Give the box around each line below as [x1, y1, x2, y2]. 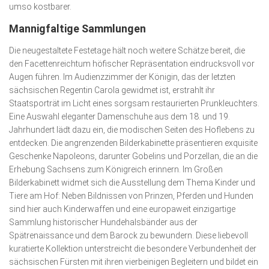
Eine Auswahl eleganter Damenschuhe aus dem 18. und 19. [9, 111, 230, 121]
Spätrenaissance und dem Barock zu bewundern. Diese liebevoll [9, 230, 248, 240]
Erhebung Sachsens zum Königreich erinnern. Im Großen [9, 164, 223, 174]
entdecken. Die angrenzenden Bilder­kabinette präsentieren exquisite [9, 138, 258, 148]
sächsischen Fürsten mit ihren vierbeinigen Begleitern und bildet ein [9, 256, 258, 267]
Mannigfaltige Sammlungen [9, 22, 146, 35]
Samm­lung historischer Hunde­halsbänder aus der [9, 217, 198, 227]
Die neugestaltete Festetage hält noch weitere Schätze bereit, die [9, 45, 245, 55]
